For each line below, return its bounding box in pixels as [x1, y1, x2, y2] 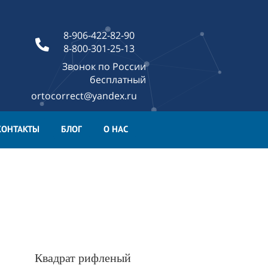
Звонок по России [62, 60, 146, 73]
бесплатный [90, 73, 146, 86]
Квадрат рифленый [35, 251, 134, 264]
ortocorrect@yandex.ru [31, 89, 137, 102]
